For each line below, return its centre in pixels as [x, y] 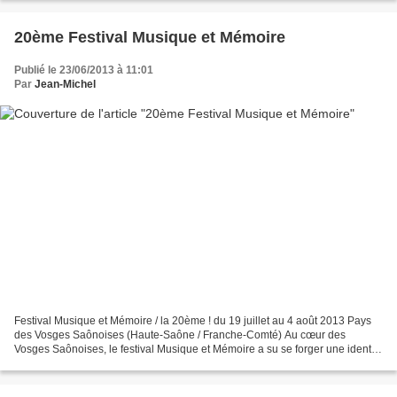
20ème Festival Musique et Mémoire [150, 37]
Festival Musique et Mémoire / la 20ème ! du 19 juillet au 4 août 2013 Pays [193, 321]
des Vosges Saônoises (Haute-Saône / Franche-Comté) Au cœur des [180, 335]
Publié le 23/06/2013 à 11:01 [84, 70]
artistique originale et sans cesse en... [105, 364]
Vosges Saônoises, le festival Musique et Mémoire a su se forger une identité [198, 350]
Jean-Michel [65, 84]
